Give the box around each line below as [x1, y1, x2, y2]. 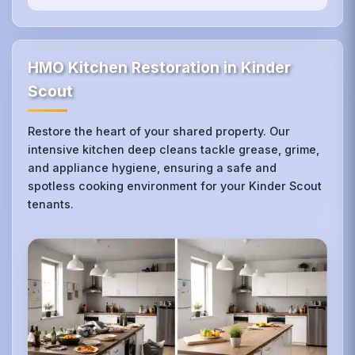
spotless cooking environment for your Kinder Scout [28, 178, 323, 193]
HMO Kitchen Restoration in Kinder [28, 58, 292, 77]
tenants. [28, 197, 74, 211]
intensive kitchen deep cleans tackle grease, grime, [28, 142, 320, 156]
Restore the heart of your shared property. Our [28, 124, 291, 138]
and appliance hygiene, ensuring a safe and [28, 160, 277, 174]
